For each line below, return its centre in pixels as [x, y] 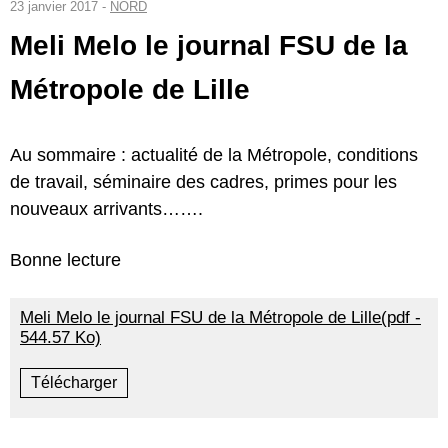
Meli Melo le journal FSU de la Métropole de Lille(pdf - [220, 317]
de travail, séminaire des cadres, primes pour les [203, 181]
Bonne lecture [65, 259]
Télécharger [74, 382]
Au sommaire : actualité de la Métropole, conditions [214, 154]
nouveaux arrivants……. [106, 208]
